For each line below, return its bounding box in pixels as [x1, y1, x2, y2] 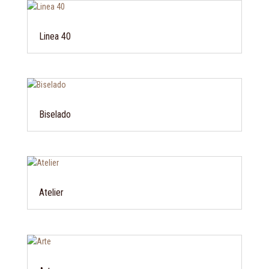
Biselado [38, 109, 71, 121]
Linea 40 [38, 31, 71, 43]
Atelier [38, 187, 64, 199]
